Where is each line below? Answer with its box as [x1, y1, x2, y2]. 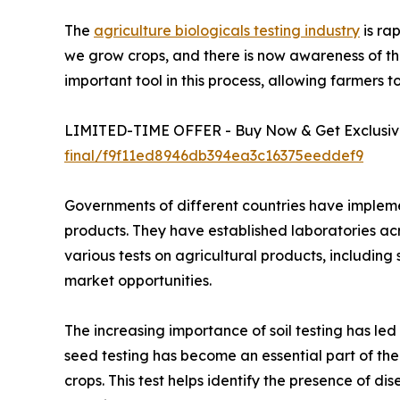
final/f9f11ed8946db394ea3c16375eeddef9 [64, 146, 363, 165]
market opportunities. [64, 271, 212, 290]
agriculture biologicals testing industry [94, 21, 360, 40]
